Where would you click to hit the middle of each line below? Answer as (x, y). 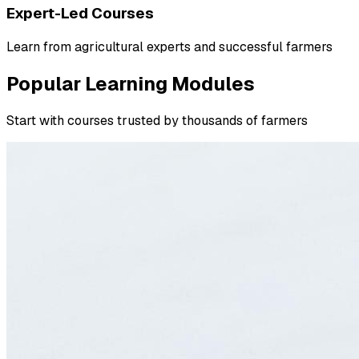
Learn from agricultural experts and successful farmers (169, 47)
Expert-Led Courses (80, 14)
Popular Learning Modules (131, 84)
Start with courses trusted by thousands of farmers (157, 120)
